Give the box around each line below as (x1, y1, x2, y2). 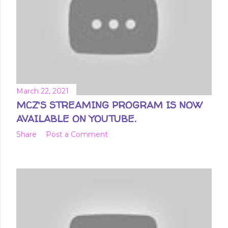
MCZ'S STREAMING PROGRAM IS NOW (16, 98, 202, 111)
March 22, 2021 (16, 86, 69, 96)
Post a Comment (46, 129, 108, 139)
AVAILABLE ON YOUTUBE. (16, 111, 136, 125)
